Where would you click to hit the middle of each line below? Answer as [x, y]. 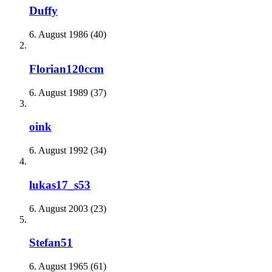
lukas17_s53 [60, 185]
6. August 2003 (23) [68, 208]
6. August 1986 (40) [68, 35]
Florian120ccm [66, 69]
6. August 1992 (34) [68, 151]
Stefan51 [51, 243]
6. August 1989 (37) [68, 92]
